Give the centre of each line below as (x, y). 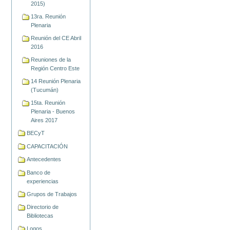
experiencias (43, 181)
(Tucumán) (45, 90)
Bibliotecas (40, 216)
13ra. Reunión (49, 17)
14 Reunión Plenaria (56, 81)
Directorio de (43, 207)
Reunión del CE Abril (56, 38)
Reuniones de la (51, 60)
